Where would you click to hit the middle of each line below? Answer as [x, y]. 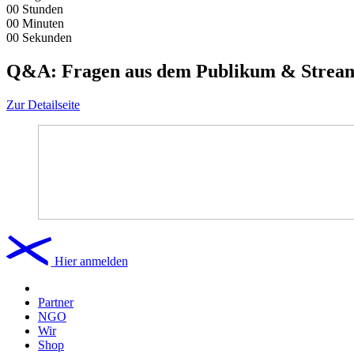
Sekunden [47, 37]
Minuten [43, 23]
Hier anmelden [91, 261]
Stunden [43, 9]
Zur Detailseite [43, 104]
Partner [56, 302]
